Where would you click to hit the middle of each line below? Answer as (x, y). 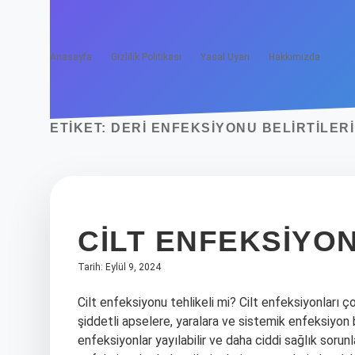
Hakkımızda (294, 57)
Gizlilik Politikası (146, 57)
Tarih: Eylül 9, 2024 (119, 267)
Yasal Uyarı (225, 57)
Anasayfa (71, 57)
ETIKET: (80, 128)
